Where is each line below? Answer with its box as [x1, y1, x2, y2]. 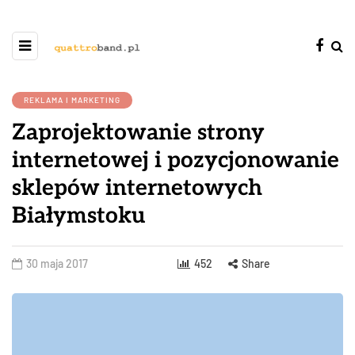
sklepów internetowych [12, 175, 262, 201]
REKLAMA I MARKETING [24, 95, 120, 105]
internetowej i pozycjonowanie [12, 147, 339, 174]
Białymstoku [12, 203, 145, 229]
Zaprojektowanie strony [12, 120, 265, 146]
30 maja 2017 [26, 257, 88, 270]
